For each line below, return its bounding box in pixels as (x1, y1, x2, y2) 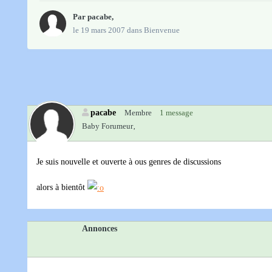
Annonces (82, 223, 117, 234)
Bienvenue (144, 25, 180, 35)
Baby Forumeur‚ (82, 121, 135, 131)
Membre (124, 108, 152, 118)
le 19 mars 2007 (73, 25, 125, 35)
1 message (160, 108, 193, 118)
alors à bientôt (36, 183, 87, 192)
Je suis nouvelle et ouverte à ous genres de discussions (36, 157, 221, 167)
